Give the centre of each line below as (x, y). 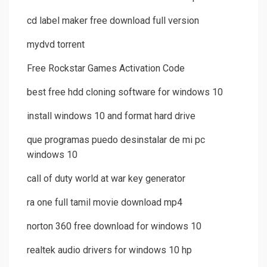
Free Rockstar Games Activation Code (106, 69)
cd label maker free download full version (113, 21)
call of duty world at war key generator (106, 179)
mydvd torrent (56, 45)
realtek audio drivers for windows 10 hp (109, 250)
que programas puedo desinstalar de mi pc (116, 140)
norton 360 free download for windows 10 (114, 226)
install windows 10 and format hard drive (111, 116)
